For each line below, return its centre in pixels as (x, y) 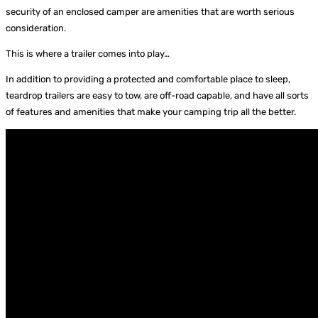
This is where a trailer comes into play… (88, 53)
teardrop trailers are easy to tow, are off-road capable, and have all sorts (157, 95)
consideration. (36, 28)
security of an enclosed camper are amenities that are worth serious (150, 11)
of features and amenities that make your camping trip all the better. (151, 111)
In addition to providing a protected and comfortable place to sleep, (148, 79)
